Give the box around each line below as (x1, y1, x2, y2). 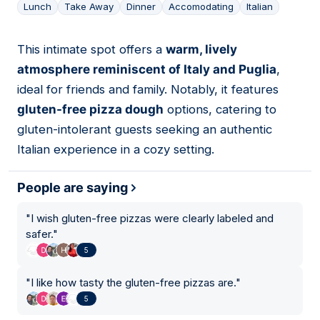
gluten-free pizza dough (17, 102, 164, 117)
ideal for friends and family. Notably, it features (17, 82, 279, 97)
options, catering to (164, 102, 276, 117)
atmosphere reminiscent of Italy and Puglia (17, 62, 276, 77)
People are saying (17, 180, 128, 196)
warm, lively (166, 42, 237, 57)
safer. (26, 227, 53, 241)
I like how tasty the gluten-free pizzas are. (31, 276, 236, 290)
